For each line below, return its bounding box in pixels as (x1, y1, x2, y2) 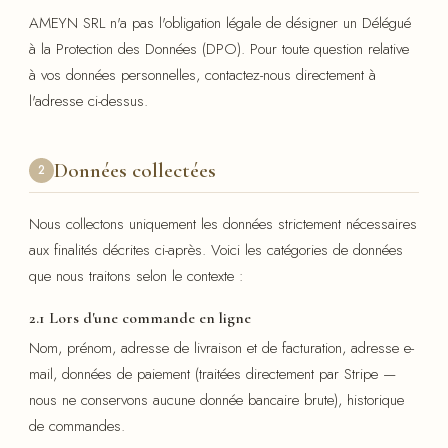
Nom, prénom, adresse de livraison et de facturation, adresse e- (29, 336, 414, 359)
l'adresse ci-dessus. (29, 89, 148, 112)
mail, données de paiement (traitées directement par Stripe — (29, 362, 396, 385)
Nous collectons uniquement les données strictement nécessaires (29, 212, 417, 235)
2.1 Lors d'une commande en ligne (29, 307, 251, 328)
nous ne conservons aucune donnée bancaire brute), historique (29, 388, 404, 411)
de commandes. (29, 414, 125, 437)
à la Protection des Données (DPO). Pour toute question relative (29, 37, 409, 60)
